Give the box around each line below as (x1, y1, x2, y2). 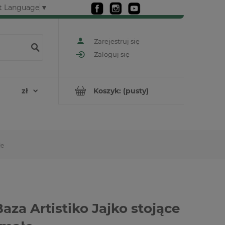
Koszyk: (93, 86, 121, 95)
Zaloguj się (94, 50, 130, 59)
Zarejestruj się (94, 37, 140, 45)
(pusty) (123, 86, 149, 95)
